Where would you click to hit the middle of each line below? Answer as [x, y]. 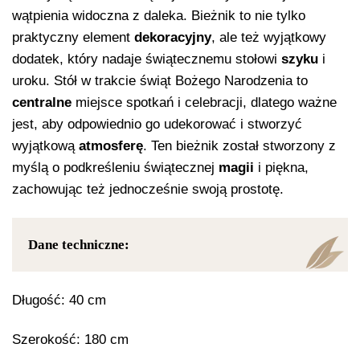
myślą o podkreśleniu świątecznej [115, 167]
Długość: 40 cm [59, 300]
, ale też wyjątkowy [269, 37]
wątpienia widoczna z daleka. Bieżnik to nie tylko [159, 15]
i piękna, [281, 167]
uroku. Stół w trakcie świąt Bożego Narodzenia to [160, 80]
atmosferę [111, 145]
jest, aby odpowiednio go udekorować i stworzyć [157, 124]
